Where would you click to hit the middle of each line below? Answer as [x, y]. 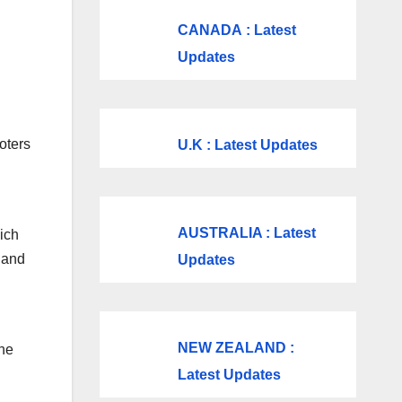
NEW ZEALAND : [236, 347]
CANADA [210, 30]
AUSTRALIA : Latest [246, 232]
